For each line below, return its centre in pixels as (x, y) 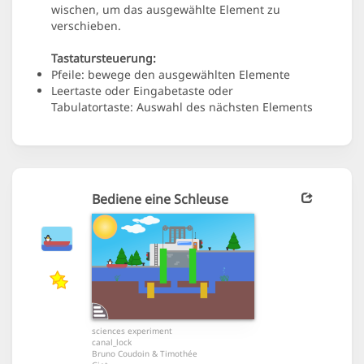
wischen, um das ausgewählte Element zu (166, 10)
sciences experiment (132, 331)
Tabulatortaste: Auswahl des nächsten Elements (182, 107)
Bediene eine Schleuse (160, 199)
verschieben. (86, 26)
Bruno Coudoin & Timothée (145, 354)
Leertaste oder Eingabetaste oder (142, 91)
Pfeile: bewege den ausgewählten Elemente (171, 75)
